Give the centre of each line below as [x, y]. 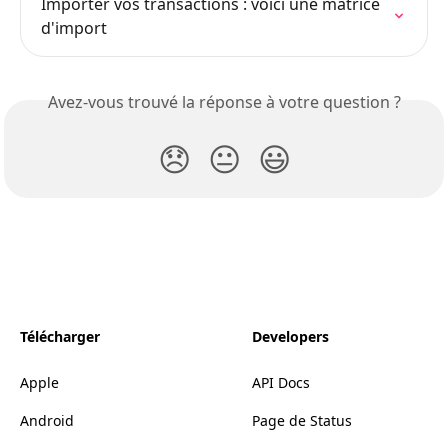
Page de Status [302, 420]
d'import [74, 27]
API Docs [281, 382]
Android [47, 420]
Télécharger [60, 336]
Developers [290, 336]
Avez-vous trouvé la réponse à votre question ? [224, 101]
